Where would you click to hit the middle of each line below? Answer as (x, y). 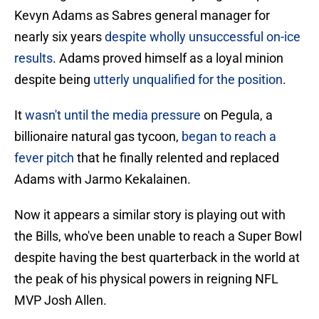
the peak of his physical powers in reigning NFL (146, 279)
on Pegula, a (237, 115)
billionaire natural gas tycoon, (98, 137)
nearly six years (59, 37)
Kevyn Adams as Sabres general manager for (142, 16)
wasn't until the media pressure (113, 115)
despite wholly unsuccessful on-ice (203, 37)
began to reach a (229, 137)
